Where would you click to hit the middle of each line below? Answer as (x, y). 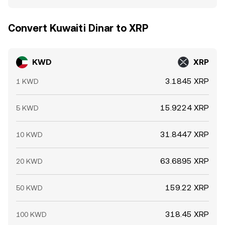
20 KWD (29, 161)
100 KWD (31, 214)
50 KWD (29, 188)
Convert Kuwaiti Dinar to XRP (78, 28)
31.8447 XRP (185, 134)
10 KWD (29, 135)
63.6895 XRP (185, 161)
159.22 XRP (187, 188)
